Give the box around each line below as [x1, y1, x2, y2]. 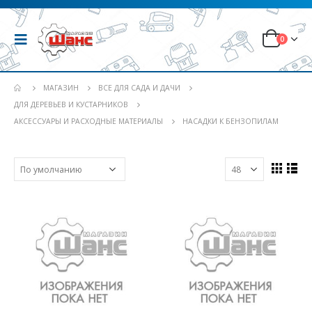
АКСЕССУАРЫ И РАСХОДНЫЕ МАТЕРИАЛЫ [14, 116, 163, 126]
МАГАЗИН [43, 83, 79, 93]
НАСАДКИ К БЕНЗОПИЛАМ [182, 116, 279, 126]
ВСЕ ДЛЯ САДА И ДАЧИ [98, 83, 180, 93]
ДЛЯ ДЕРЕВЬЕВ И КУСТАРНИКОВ [14, 100, 128, 109]
